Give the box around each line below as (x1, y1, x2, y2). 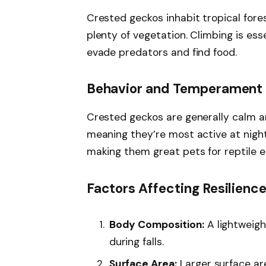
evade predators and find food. (86, 46, 237, 59)
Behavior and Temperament (86, 80, 263, 98)
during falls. (109, 235, 164, 249)
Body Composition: (109, 218, 204, 232)
